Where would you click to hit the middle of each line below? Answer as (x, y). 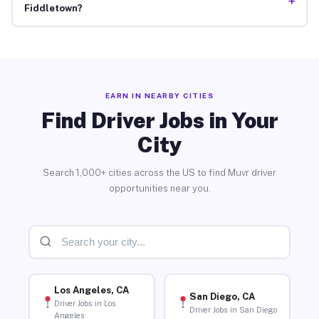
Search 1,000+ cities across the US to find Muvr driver (159, 172)
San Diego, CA (222, 296)
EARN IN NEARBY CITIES (159, 95)
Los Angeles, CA (91, 291)
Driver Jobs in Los (85, 304)
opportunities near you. (159, 188)
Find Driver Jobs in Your (159, 120)
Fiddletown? (53, 9)
